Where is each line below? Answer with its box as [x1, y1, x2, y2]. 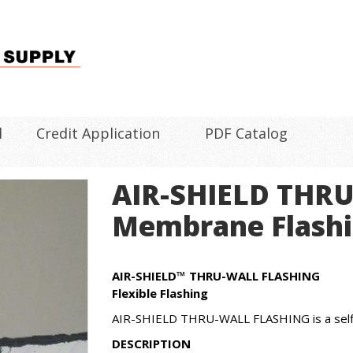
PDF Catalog [204, 124, 288, 143]
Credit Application [35, 124, 160, 143]
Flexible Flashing [111, 285, 208, 301]
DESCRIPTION [111, 336, 191, 351]
